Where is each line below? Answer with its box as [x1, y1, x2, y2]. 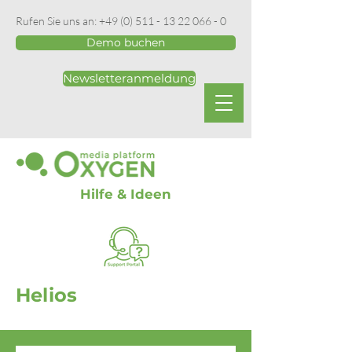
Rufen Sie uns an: [16, 14, 99, 27]
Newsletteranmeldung [63, 71, 196, 86]
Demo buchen [86, 35, 165, 49]
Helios [16, 284, 78, 306]
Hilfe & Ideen [80, 186, 171, 202]
